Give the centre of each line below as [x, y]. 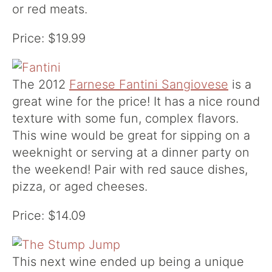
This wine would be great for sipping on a [131, 135]
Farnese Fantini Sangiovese [149, 84]
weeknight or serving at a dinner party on [131, 152]
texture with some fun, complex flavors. [125, 118]
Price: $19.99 [49, 38]
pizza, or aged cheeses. [80, 186]
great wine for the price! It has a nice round [136, 101]
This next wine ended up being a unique [128, 262]
